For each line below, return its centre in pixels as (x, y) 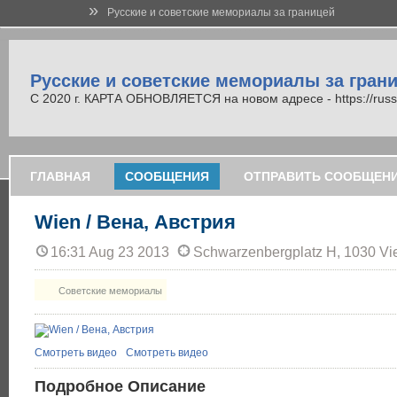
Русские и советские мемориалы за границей (221, 12)
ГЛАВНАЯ (60, 176)
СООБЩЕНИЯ (167, 176)
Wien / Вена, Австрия (135, 222)
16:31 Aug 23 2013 (112, 253)
